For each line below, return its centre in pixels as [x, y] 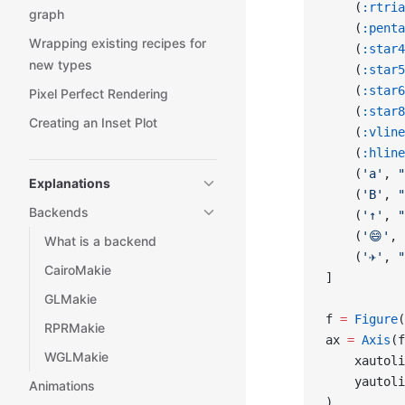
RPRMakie [75, 328]
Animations [62, 386]
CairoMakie [78, 270]
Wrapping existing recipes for [118, 43]
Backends [59, 212]
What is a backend [100, 241]
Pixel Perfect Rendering [99, 94]
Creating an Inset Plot [93, 122]
